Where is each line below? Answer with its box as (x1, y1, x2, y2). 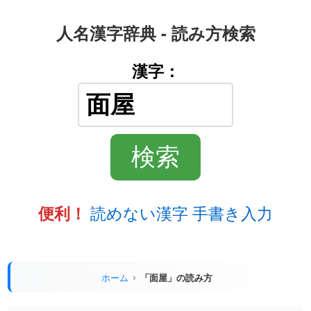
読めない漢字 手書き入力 (90, 201, 273, 225)
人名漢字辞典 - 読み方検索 (56, 21, 255, 44)
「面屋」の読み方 (140, 270, 212, 284)
